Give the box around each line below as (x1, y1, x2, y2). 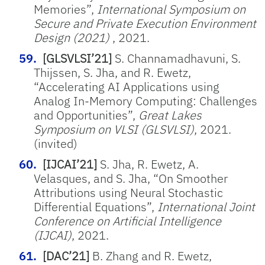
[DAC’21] (43, 248, 89, 264)
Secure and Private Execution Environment (34, 15, 256, 31)
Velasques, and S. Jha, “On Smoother (34, 170, 228, 186)
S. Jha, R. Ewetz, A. (97, 156, 199, 172)
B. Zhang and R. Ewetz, (89, 248, 212, 264)
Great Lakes (138, 107, 202, 123)
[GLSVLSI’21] (43, 50, 112, 66)
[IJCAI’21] (43, 156, 97, 172)
